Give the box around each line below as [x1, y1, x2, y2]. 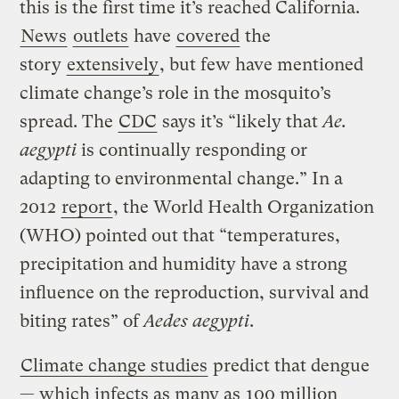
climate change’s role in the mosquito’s [20, 82, 332, 103]
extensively [67, 53, 159, 75]
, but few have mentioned [159, 53, 364, 75]
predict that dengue [208, 354, 370, 376]
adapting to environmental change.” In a [20, 167, 344, 189]
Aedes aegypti [143, 310, 250, 331]
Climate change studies [20, 354, 208, 376]
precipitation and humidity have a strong [20, 253, 348, 274]
